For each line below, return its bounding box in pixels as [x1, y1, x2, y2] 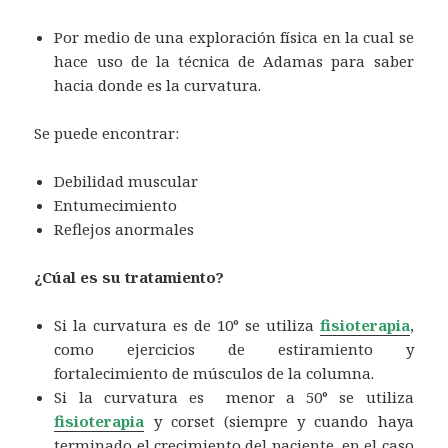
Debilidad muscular [54, 170, 199, 191]
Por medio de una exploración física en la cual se [54, 26, 414, 47]
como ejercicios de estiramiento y [54, 338, 414, 359]
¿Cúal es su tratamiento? [34, 266, 225, 287]
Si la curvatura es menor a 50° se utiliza [54, 386, 414, 407]
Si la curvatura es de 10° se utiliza [54, 314, 320, 335]
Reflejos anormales [54, 218, 195, 239]
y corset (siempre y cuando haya [144, 410, 414, 431]
